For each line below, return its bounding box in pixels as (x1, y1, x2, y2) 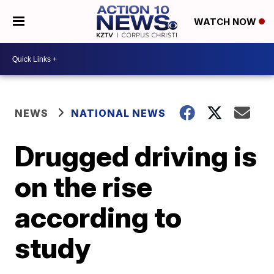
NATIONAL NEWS (71, 107, 166, 119)
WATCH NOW (193, 16, 259, 28)
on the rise (15, 169, 153, 204)
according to (15, 200, 182, 234)
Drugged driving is (15, 139, 257, 173)
